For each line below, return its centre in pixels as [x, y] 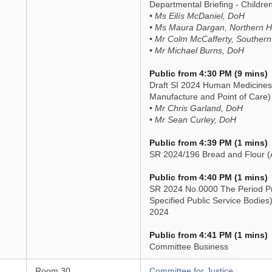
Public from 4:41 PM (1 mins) [208, 235]
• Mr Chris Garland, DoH [196, 108]
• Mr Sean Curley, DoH [192, 120]
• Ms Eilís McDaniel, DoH [197, 16]
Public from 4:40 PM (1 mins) [208, 177]
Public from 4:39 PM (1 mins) [208, 143]
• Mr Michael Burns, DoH [196, 50]
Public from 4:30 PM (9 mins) [208, 73]
